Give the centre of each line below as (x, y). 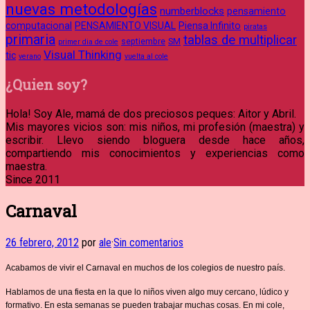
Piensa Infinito (210, 25)
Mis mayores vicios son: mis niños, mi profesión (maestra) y (155, 127)
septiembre (143, 41)
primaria (30, 39)
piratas (255, 26)
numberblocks (192, 11)
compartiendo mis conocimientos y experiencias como (155, 153)
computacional (39, 25)
